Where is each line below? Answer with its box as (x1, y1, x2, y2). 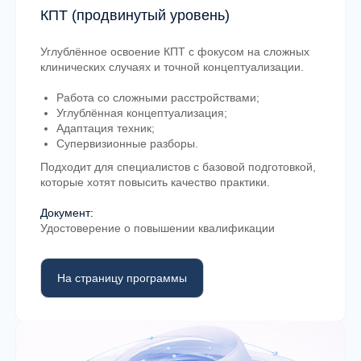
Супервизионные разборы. (56, 137, 198, 151)
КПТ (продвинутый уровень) (40, 7, 230, 24)
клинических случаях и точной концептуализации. (40, 60, 304, 74)
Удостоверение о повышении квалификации (40, 222, 275, 235)
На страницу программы (57, 271, 187, 284)
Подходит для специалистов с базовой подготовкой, (40, 160, 316, 174)
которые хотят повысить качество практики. (40, 176, 270, 189)
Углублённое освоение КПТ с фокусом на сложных (40, 45, 309, 59)
